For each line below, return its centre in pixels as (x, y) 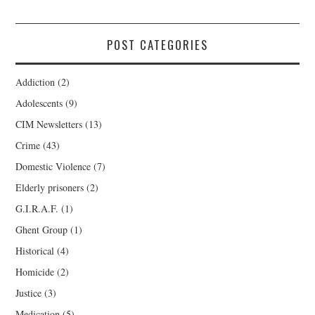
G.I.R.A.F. (37, 208)
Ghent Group (42, 229)
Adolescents (39, 103)
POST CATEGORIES (157, 44)
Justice (29, 292)
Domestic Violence (53, 166)
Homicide (35, 271)
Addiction (36, 82)
